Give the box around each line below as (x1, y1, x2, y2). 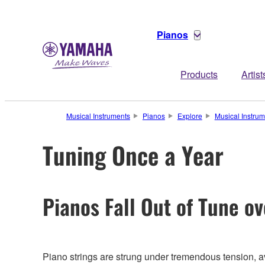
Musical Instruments (66, 111, 130, 121)
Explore (177, 111, 202, 121)
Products (180, 67, 218, 81)
